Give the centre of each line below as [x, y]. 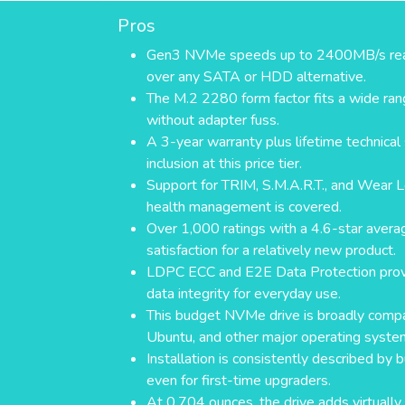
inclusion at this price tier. [224, 164]
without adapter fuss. [213, 121]
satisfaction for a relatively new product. [271, 251]
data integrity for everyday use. [244, 294]
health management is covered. [244, 207]
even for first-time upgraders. [239, 381]
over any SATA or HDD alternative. [256, 77]
